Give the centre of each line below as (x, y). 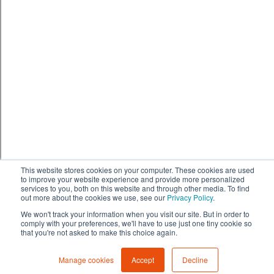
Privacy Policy (190, 197)
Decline (195, 260)
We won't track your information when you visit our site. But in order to (135, 214)
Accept (143, 260)
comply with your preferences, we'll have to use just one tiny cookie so (136, 223)
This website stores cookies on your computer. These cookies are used (138, 170)
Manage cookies (86, 260)
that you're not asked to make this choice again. (99, 232)
